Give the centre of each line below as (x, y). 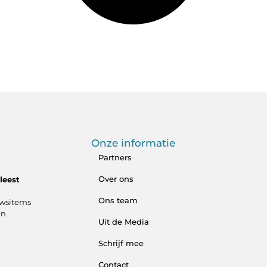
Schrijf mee (121, 243)
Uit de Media (124, 222)
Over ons (116, 179)
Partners (115, 158)
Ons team (118, 201)
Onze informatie (133, 143)
